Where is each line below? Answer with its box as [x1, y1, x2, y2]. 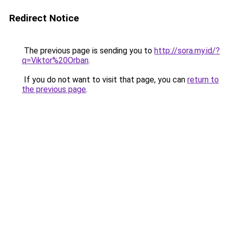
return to [187, 75, 219, 84]
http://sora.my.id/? [154, 46, 220, 55]
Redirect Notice [9, 12, 79, 24]
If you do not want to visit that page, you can [22, 75, 187, 84]
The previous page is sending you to [22, 46, 154, 55]
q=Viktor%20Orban [22, 55, 89, 65]
